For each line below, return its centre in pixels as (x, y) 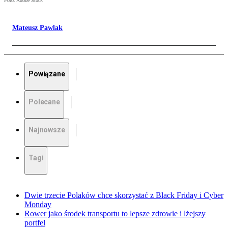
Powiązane (47, 74)
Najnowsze (47, 130)
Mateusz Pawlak (37, 28)
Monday (38, 205)
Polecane (44, 102)
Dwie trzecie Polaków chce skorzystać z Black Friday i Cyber (124, 195)
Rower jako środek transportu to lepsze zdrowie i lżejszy (115, 214)
